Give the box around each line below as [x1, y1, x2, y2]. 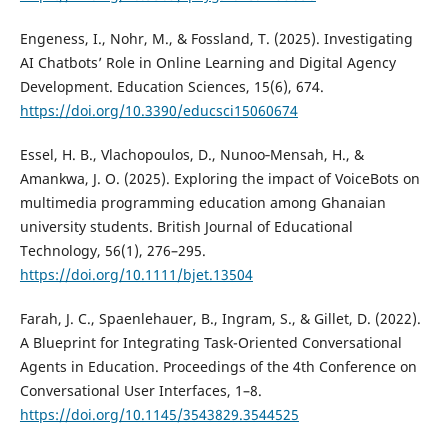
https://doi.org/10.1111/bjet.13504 [19, 265, 253, 285]
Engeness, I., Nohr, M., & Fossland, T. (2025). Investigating [19, 29, 413, 49]
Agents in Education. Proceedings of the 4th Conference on [19, 357, 417, 377]
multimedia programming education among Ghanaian [19, 193, 386, 213]
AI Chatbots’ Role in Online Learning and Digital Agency [19, 53, 396, 73]
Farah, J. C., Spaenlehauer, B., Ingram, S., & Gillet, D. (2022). [19, 309, 421, 329]
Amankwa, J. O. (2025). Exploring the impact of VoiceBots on [19, 169, 420, 189]
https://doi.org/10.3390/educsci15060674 [19, 101, 298, 121]
